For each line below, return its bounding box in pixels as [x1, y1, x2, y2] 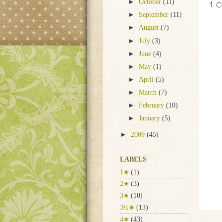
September [139, 11, 171, 19]
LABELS [120, 155, 147, 163]
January [139, 114, 163, 122]
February [139, 102, 166, 110]
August [139, 24, 161, 32]
